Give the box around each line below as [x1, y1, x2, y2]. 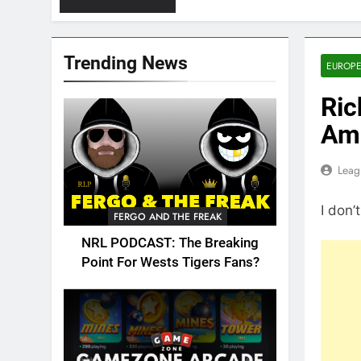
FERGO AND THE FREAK [113, 210, 222, 225]
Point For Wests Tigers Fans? [81, 255, 259, 271]
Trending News [64, 52, 188, 74]
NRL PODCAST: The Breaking [81, 235, 259, 251]
